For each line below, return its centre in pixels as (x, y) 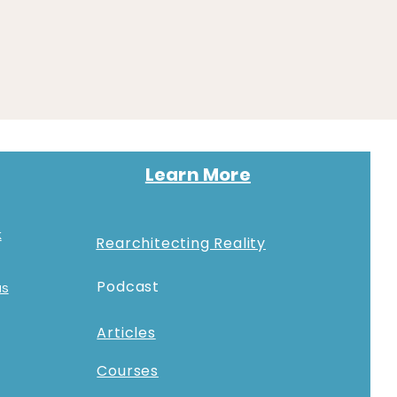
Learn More (198, 175)
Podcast (128, 287)
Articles (126, 333)
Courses (128, 371)
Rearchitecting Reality (181, 243)
